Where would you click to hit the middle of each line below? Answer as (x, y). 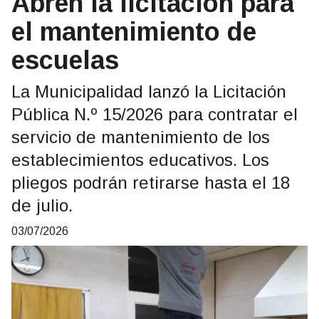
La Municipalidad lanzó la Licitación (149, 92)
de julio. (42, 206)
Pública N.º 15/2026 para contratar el (155, 115)
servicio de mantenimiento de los (141, 137)
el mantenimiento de (134, 32)
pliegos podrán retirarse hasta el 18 (151, 183)
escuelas (65, 61)
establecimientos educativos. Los (140, 160)
